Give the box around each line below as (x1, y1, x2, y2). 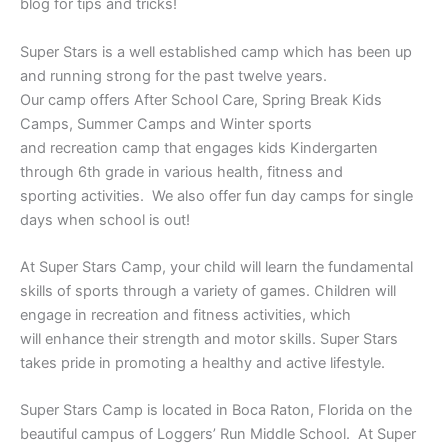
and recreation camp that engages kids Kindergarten (20, 138, 378, 157)
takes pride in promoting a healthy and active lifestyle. (20, 354, 385, 373)
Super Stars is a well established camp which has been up (20, 42, 412, 61)
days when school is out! (20, 210, 190, 229)
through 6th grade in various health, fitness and (20, 162, 343, 181)
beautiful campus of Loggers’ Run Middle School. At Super (20, 425, 416, 444)
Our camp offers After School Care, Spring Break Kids (20, 90, 382, 109)
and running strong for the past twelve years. (20, 66, 327, 85)
